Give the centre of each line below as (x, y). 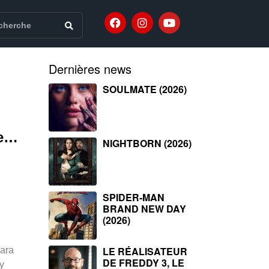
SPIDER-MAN (134, 197)
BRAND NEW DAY (144, 209)
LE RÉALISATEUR (145, 251)
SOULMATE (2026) (145, 89)
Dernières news (90, 69)
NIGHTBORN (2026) (147, 143)
